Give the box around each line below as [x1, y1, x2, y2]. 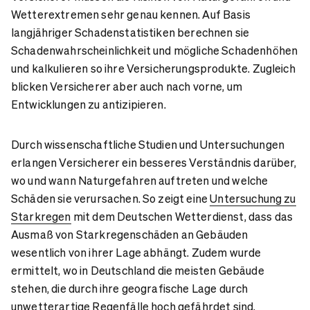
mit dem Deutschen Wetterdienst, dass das [71, 209, 293, 224]
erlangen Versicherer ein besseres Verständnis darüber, [11, 155, 297, 170]
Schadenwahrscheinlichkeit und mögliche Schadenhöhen [11, 43, 298, 58]
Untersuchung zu [210, 191, 296, 206]
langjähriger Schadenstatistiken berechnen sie [11, 25, 250, 40]
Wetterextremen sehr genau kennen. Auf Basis [11, 7, 250, 22]
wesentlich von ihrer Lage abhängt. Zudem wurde [11, 245, 262, 260]
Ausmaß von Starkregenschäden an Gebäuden [11, 227, 248, 242]
